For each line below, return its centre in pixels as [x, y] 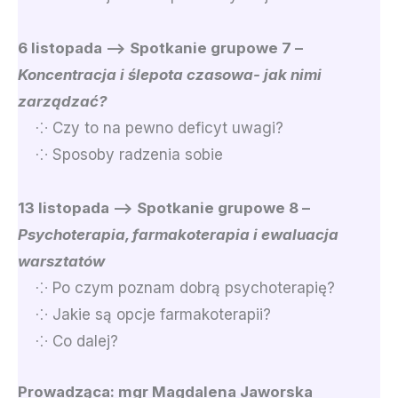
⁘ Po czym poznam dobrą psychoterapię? [176, 287]
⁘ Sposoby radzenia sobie [120, 154]
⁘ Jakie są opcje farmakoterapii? [144, 314]
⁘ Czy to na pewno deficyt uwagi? [151, 127]
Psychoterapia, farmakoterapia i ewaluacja [178, 234]
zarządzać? [63, 101]
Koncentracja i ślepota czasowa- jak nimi [170, 74]
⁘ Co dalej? [68, 341]
